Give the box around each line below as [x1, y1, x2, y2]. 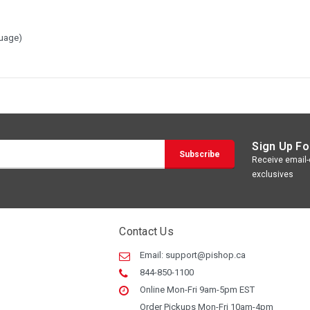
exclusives [252, 170, 294, 180]
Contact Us [119, 225, 174, 239]
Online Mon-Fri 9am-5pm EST [140, 284, 255, 295]
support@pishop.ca [165, 250, 246, 261]
